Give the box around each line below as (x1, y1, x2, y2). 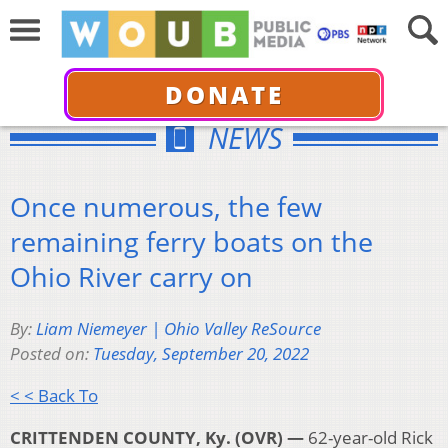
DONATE (164, 77, 284, 111)
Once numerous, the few (10, 187, 322, 225)
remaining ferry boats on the (10, 222, 373, 260)
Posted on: (10, 342, 93, 366)
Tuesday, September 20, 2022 (93, 342, 309, 366)
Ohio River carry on (10, 257, 253, 295)
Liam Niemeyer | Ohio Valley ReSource (36, 317, 321, 341)
